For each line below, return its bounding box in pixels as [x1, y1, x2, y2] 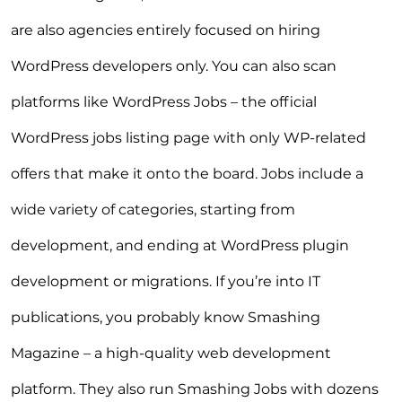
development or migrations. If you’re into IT [11, 272, 320, 290]
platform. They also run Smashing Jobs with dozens [11, 380, 379, 398]
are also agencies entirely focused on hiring [11, 21, 320, 39]
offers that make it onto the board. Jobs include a [11, 164, 363, 182]
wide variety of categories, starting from [11, 200, 295, 218]
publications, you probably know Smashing [11, 308, 320, 326]
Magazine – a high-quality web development [11, 344, 331, 362]
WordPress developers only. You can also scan [11, 57, 336, 74]
